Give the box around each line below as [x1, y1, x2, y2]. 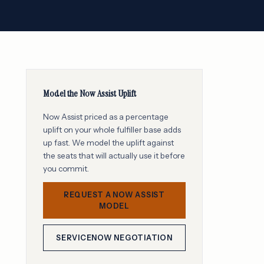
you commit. [43, 164, 89, 173]
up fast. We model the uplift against [43, 138, 174, 147]
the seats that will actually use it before [43, 151, 185, 160]
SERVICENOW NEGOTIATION [56, 233, 173, 242]
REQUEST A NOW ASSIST [64, 190, 165, 199]
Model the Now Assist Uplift [43, 87, 136, 100]
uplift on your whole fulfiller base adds [43, 125, 181, 134]
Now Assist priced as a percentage [43, 112, 169, 121]
